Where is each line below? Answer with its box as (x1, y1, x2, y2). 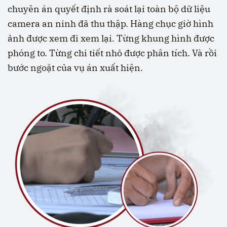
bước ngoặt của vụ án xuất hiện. (8, 62, 143, 74)
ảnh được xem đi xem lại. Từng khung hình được (8, 32, 214, 45)
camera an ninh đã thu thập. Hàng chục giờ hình (8, 18, 213, 30)
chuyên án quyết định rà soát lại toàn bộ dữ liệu (8, 3, 210, 15)
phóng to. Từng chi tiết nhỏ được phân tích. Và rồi (8, 47, 217, 59)
